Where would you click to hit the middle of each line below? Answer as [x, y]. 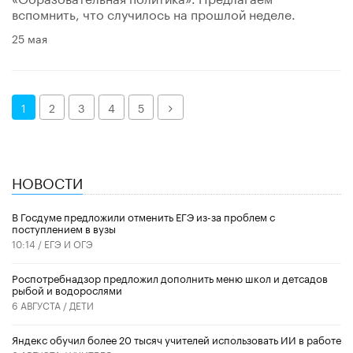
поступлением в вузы [64, 228]
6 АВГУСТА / [41, 305]
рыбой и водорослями [67, 290]
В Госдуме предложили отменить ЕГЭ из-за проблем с [143, 216]
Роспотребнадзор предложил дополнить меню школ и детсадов [170, 278]
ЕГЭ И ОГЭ [69, 243]
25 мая [30, 38]
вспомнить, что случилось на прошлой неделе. [154, 13]
